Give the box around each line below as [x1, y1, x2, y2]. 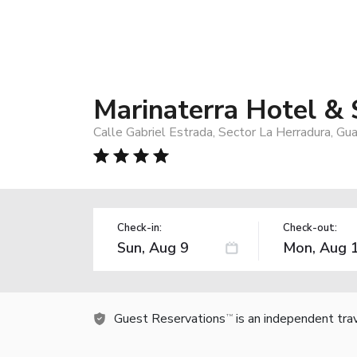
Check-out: [282, 220, 337, 235]
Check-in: [117, 220, 162, 235]
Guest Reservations [114, 309, 226, 328]
